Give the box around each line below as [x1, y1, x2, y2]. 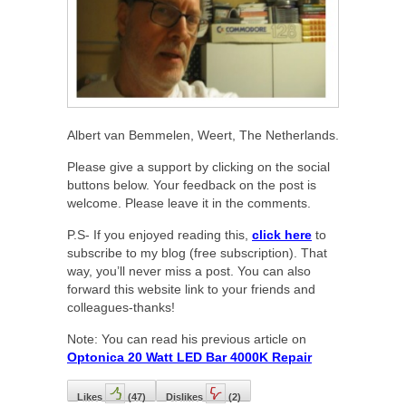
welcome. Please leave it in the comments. [67, 196, 311, 211]
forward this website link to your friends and [67, 282, 315, 297]
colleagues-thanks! [67, 300, 175, 315]
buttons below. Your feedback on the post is [67, 178, 316, 193]
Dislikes [166, 391, 203, 403]
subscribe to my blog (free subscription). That [67, 246, 327, 261]
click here [252, 227, 312, 243]
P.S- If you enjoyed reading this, [67, 227, 252, 243]
